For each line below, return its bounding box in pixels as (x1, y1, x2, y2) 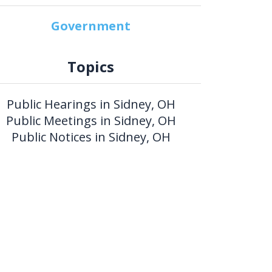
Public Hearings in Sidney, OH (6, 95, 175, 112)
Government (51, 17, 131, 34)
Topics (67, 56, 115, 76)
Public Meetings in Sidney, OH (5, 112, 176, 129)
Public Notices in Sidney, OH (11, 128, 171, 145)
